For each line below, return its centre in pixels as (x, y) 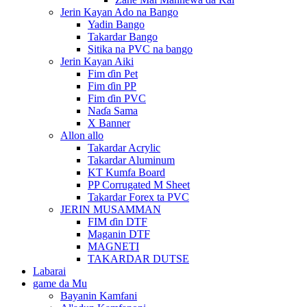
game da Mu (60, 283)
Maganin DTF (119, 234)
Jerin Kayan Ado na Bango (119, 12)
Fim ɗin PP (112, 86)
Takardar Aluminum (131, 160)
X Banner (109, 123)
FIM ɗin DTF (118, 222)
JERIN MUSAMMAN (111, 209)
